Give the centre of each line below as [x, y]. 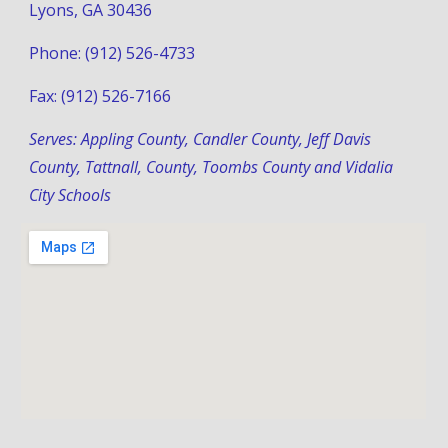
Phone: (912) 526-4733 [112, 53]
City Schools [70, 195]
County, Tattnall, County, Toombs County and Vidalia [211, 167]
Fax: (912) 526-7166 [100, 96]
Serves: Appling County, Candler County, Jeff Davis [200, 139]
